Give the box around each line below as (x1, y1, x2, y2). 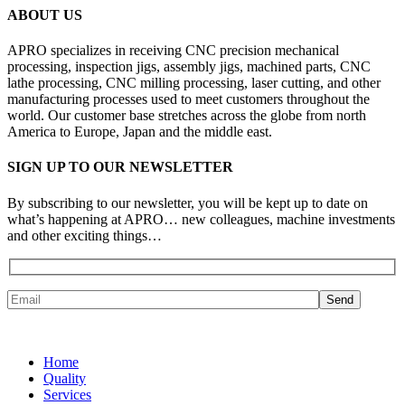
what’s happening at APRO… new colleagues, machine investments (7, 211, 395, 227)
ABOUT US (7, 6, 82, 23)
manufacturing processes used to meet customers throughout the (7, 91, 370, 108)
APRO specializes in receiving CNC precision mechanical (7, 42, 339, 59)
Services (43, 387, 91, 403)
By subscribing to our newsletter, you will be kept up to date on (7, 194, 368, 211)
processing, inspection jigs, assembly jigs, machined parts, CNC (7, 59, 371, 75)
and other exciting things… (7, 227, 162, 243)
